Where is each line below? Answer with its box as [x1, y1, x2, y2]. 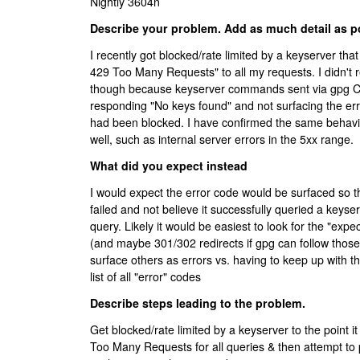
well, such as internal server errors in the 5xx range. [90, 131, 354, 147]
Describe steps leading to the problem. [90, 295, 305, 311]
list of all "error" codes [90, 268, 201, 284]
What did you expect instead [90, 157, 247, 174]
